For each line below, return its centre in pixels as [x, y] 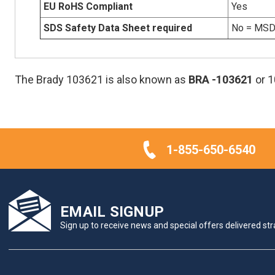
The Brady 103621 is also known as [102, 79]
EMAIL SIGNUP [112, 212]
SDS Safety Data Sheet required [118, 28]
